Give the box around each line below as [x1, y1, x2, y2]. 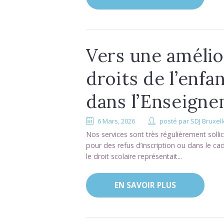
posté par [159, 116, 191, 126]
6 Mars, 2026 [97, 116, 135, 126]
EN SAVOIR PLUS [114, 179, 176, 190]
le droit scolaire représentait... [86, 151, 182, 161]
